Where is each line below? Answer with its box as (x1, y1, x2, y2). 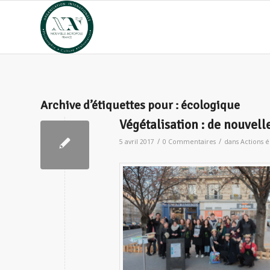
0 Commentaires (163, 137, 216, 146)
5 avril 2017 (119, 137, 154, 146)
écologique (181, 98, 240, 113)
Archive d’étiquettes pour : (40, 98, 181, 113)
